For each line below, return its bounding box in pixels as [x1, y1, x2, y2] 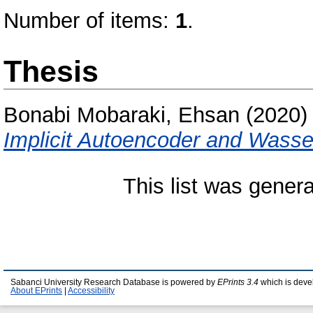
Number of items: [3, 8, 175, 33]
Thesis [3, 54, 99, 88]
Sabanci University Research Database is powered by [10, 278, 217, 286]
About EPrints [10, 286, 62, 295]
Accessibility [68, 286, 115, 295]
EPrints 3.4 [217, 278, 259, 286]
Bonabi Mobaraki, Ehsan [3, 103, 240, 128]
